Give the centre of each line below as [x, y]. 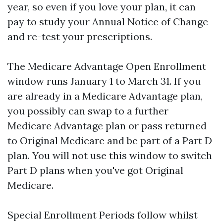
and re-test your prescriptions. [80, 36]
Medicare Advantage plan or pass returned [107, 126]
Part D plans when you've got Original [95, 170]
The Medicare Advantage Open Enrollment [107, 66]
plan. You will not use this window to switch [110, 155]
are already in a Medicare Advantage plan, [105, 96]
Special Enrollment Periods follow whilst [103, 215]
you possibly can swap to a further [88, 111]
